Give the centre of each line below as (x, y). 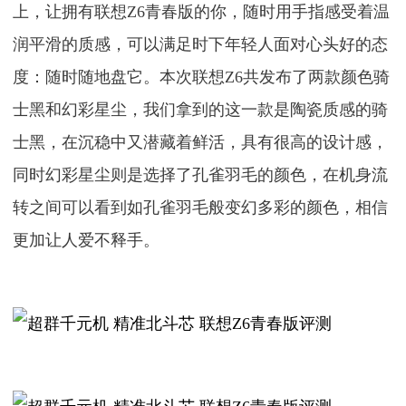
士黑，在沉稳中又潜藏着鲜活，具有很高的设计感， (201, 142)
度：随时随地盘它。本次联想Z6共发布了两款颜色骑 (202, 77)
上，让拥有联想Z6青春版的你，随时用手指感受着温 (202, 12)
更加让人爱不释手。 (87, 240)
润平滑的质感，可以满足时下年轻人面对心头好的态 (201, 44)
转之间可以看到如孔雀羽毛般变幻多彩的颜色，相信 (201, 208)
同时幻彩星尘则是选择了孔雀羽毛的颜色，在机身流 (201, 175)
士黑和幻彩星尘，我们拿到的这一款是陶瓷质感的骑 (201, 110)
